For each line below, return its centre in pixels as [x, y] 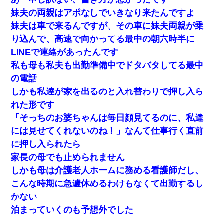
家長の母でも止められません [68, 157]
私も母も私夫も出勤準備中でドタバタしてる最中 [107, 65]
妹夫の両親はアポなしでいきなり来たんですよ [103, 12]
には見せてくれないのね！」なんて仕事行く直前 [107, 131]
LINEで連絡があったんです [65, 52]
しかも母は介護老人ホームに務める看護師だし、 [107, 170]
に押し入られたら [46, 144]
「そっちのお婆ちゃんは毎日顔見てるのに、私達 [107, 118]
